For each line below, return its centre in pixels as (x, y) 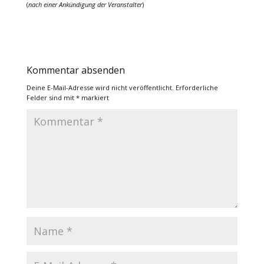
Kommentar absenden (75, 70)
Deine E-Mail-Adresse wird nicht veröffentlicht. (100, 87)
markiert (94, 97)
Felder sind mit (51, 97)
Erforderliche (197, 87)
